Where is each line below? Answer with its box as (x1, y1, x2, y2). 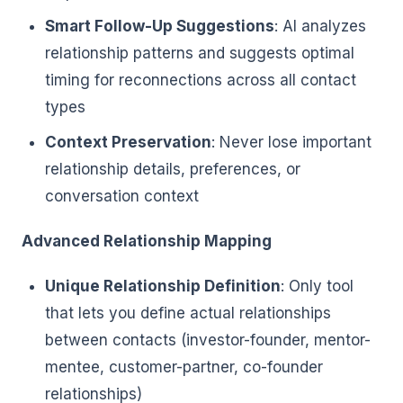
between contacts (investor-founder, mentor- (44, 331, 371, 350)
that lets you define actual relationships (44, 304, 331, 323)
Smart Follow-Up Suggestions (44, 17, 274, 36)
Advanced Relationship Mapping (22, 232, 272, 251)
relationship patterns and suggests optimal (44, 44, 354, 63)
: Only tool (280, 277, 354, 296)
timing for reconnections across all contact (44, 71, 356, 90)
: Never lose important (210, 132, 372, 151)
